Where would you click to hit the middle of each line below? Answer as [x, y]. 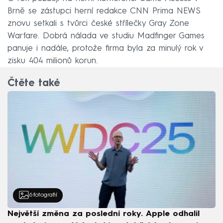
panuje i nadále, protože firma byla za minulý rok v [105, 49]
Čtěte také [34, 83]
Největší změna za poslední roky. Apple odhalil [104, 214]
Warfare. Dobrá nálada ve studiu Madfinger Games [106, 36]
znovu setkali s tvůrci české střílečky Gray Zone [98, 24]
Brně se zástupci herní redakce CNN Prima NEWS [104, 11]
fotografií [45, 195]
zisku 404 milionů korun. [53, 61]
